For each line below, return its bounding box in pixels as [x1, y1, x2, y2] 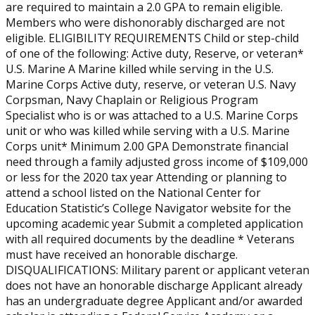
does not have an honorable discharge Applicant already [6, 278, 302, 294]
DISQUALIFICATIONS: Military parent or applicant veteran [6, 262, 309, 278]
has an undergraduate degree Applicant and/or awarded [6, 293, 302, 309]
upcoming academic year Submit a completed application [6, 216, 303, 232]
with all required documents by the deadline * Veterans [6, 231, 295, 247]
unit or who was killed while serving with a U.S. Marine [6, 123, 290, 139]
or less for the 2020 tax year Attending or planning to [6, 169, 287, 186]
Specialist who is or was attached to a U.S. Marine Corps [6, 108, 298, 124]
